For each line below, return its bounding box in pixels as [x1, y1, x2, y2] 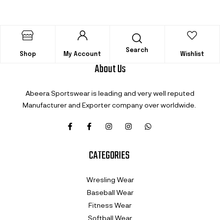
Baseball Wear [86, 187, 134, 196]
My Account [63, 51, 102, 57]
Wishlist [180, 51, 204, 57]
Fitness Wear [88, 200, 132, 209]
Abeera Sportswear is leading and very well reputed [26, 88, 194, 97]
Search [126, 47, 149, 54]
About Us [94, 60, 126, 78]
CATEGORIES [89, 147, 131, 164]
